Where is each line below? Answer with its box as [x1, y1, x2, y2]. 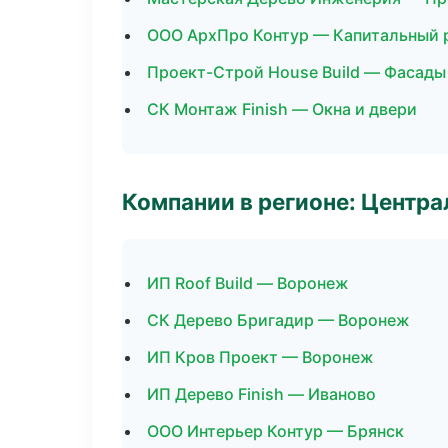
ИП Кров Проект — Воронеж [147, 347, 374, 367]
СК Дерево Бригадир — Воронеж [147, 310, 410, 330]
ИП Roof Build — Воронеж [147, 273, 349, 293]
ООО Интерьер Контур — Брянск [147, 421, 404, 441]
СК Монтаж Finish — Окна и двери [147, 99, 417, 119]
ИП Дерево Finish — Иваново [147, 384, 376, 404]
